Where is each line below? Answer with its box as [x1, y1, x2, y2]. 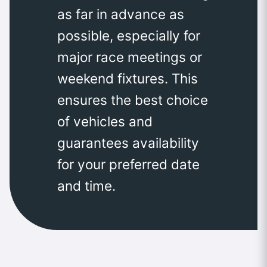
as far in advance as [57, 6, 184, 23]
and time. [57, 178, 116, 194]
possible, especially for [57, 27, 200, 44]
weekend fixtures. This [57, 70, 198, 87]
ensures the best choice [57, 92, 208, 108]
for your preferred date [57, 156, 200, 173]
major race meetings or [57, 49, 202, 66]
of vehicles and [57, 113, 153, 130]
